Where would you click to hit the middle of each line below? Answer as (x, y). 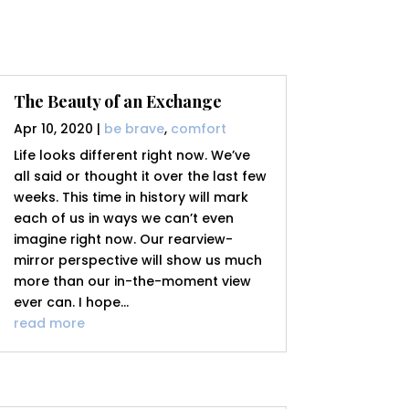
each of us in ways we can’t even (123, 219)
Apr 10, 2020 (53, 129)
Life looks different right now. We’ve (131, 156)
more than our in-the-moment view (132, 282)
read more (49, 324)
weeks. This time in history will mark (131, 198)
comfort (198, 129)
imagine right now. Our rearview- (123, 240)
